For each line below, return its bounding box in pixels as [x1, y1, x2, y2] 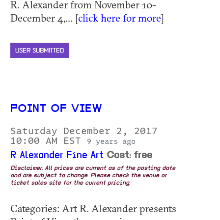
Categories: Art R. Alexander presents [10, 201, 176, 215]
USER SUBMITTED [15, 47, 64, 54]
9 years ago [87, 137, 136, 145]
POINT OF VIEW [10, 103, 102, 115]
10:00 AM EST [10, 136, 87, 146]
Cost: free [107, 150, 152, 161]
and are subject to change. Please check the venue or [10, 172, 166, 179]
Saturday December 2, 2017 [10, 126, 158, 136]
